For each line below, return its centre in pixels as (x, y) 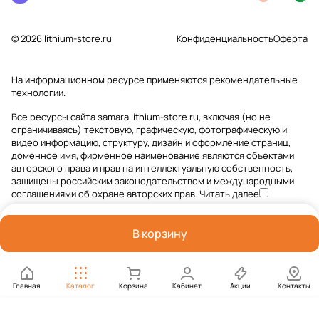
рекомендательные (253, 80)
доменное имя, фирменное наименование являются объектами (153, 155)
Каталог (80, 286)
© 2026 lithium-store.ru (62, 38)
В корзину (159, 234)
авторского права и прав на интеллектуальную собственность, (152, 168)
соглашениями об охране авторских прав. (105, 194)
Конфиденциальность (225, 38)
